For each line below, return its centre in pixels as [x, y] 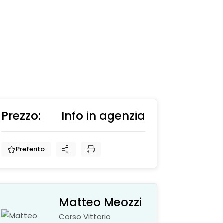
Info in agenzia [103, 116]
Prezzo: [21, 116]
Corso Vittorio [85, 216]
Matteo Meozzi [101, 202]
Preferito [31, 149]
